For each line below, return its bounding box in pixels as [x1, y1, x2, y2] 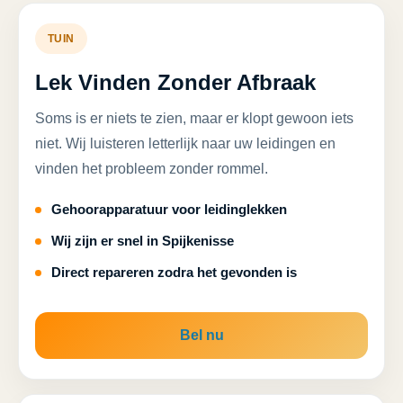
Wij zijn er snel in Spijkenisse [51, 233, 234, 248]
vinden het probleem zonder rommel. [35, 161, 268, 176]
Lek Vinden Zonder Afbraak [35, 70, 316, 94]
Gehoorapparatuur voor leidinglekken [51, 201, 287, 217]
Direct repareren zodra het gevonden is [51, 264, 297, 280]
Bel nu [179, 327, 224, 343]
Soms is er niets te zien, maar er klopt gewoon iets [35, 111, 354, 126]
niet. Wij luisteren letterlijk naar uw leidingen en [35, 136, 336, 151]
